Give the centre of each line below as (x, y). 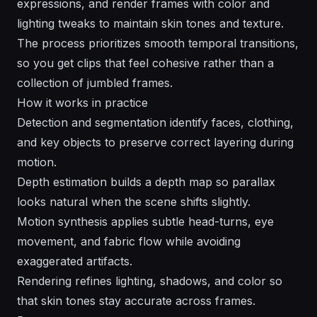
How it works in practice (82, 103)
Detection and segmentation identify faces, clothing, (155, 123)
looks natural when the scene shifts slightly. (134, 202)
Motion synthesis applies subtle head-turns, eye (145, 222)
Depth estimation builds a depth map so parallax (146, 182)
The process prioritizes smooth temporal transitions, (158, 44)
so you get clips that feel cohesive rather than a (145, 63)
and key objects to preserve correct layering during (155, 143)
